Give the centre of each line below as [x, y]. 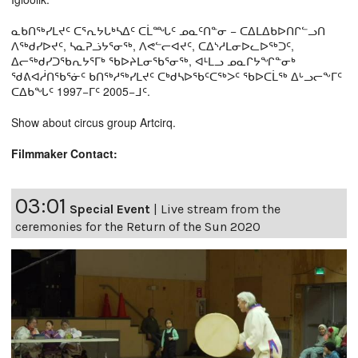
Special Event [110, 209]
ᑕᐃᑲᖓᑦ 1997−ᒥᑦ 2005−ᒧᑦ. [81, 91]
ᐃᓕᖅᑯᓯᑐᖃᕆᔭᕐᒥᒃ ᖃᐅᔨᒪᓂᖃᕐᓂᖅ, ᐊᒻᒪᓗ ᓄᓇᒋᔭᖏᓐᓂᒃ [153, 60]
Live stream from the [221, 209]
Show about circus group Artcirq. [93, 122]
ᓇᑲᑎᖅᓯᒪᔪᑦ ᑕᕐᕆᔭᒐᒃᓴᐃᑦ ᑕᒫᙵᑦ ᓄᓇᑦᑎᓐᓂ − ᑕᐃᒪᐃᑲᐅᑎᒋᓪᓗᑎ [168, 30]
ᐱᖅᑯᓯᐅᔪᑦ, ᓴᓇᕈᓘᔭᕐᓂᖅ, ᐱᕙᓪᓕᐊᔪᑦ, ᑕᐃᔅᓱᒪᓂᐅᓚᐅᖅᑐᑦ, [153, 45]
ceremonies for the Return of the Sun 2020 [138, 226]
